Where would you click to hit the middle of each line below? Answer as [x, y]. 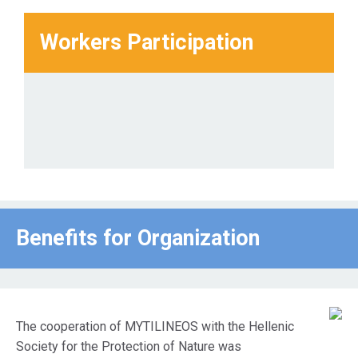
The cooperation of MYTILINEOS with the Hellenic [155, 326]
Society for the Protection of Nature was [129, 346]
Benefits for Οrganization [138, 238]
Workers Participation [147, 42]
